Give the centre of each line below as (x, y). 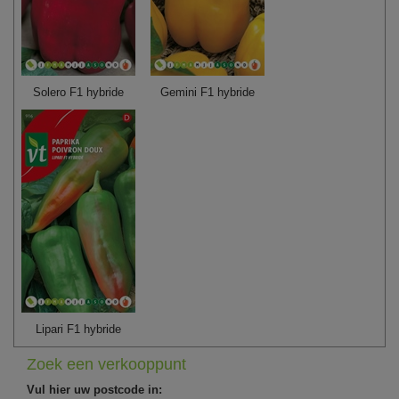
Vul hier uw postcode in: (94, 389)
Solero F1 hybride (79, 92)
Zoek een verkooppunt (106, 364)
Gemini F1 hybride (207, 92)
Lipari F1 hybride (79, 329)
